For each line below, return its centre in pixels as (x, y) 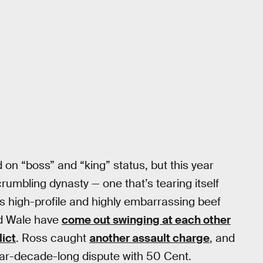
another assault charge (149, 238)
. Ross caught (53, 238)
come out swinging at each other (146, 220)
